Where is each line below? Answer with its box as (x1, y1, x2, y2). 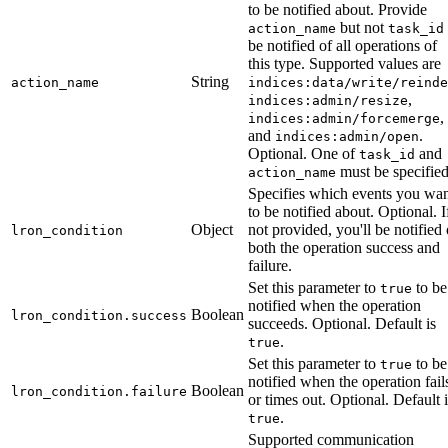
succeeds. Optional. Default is (248, 315, 436, 333)
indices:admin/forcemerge (248, 111, 440, 127)
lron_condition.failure (11, 384, 187, 400)
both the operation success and (248, 239, 440, 257)
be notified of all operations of (248, 37, 437, 55)
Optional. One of (248, 145, 359, 163)
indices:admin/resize (248, 93, 408, 109)
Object (191, 221, 233, 239)
